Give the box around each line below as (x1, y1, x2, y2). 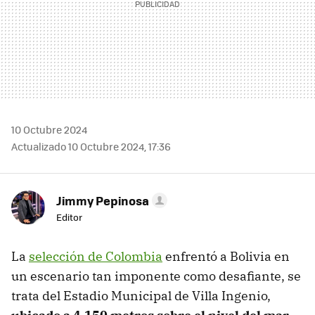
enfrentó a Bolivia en (162, 248, 290, 265)
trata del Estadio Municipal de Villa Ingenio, (11, 288, 271, 304)
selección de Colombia (29, 248, 162, 265)
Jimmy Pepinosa (56, 192, 149, 210)
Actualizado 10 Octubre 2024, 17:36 (11, 139, 171, 154)
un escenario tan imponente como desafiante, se (11, 268, 301, 285)
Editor (56, 210, 82, 224)
